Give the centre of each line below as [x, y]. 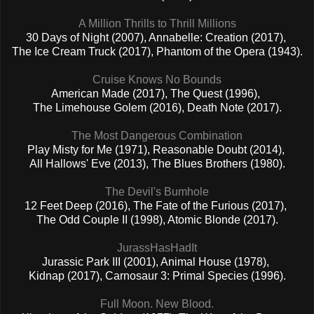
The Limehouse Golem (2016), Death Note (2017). [157, 107]
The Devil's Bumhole [157, 191]
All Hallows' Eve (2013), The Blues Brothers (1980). [157, 163]
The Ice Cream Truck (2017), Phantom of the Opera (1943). [157, 51]
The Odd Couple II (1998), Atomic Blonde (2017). [157, 219]
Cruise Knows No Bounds [157, 79]
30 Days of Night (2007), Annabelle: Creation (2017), [157, 37]
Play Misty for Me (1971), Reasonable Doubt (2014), [157, 149]
